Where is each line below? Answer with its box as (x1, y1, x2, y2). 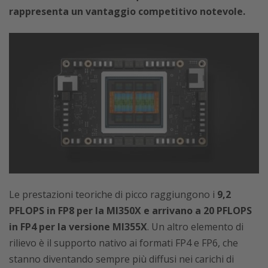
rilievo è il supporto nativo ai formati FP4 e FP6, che (9, 236, 238, 249)
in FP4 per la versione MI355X (9, 220, 147, 233)
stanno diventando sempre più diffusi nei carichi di (9, 252, 234, 266)
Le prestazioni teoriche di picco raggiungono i (9, 187, 215, 201)
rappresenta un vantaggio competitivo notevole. (9, 4, 245, 18)
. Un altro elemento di (147, 220, 243, 233)
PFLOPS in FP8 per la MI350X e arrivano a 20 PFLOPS (9, 203, 252, 217)
